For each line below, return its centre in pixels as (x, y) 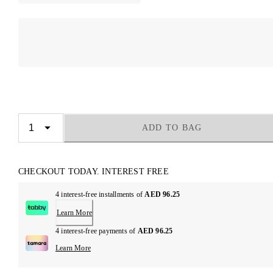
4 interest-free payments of (96, 231)
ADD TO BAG (172, 128)
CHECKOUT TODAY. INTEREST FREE (94, 172)
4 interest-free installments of (100, 195)
